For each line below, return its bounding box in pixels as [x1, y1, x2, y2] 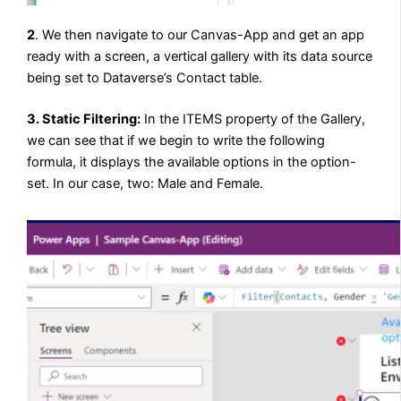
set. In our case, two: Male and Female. [27, 175, 264, 192]
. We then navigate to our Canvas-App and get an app [35, 27, 365, 44]
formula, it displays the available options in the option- [27, 154, 357, 171]
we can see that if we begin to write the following [27, 132, 326, 149]
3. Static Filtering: [27, 111, 141, 128]
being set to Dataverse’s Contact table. [27, 70, 263, 87]
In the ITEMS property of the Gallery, [141, 111, 366, 128]
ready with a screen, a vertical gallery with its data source [27, 48, 373, 65]
